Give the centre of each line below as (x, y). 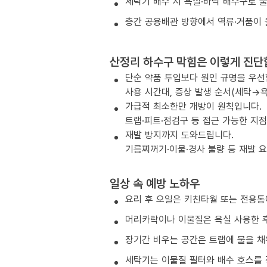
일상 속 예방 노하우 (155, 183)
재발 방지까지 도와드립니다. (179, 135)
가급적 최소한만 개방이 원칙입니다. (193, 106)
